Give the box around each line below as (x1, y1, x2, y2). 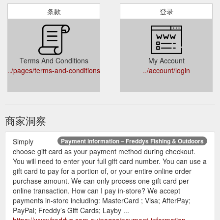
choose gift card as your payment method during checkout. (13, 146, 195, 156)
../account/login (142, 65, 190, 75)
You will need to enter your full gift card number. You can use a (13, 156, 207, 166)
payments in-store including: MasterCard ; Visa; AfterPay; (13, 195, 191, 205)
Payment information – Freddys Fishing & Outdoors (61, 136, 204, 145)
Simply (13, 136, 33, 146)
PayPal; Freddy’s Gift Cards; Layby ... (13, 205, 129, 215)
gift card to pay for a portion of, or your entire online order (13, 165, 192, 176)
